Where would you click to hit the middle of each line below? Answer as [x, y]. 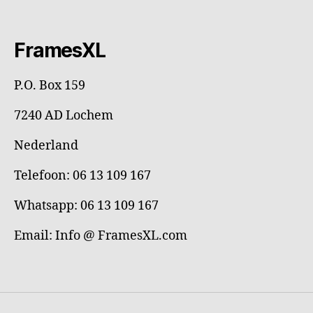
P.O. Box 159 [50, 86]
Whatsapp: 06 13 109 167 [86, 206]
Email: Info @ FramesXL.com [101, 236]
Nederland [46, 146]
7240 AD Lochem [64, 116]
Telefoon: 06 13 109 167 [82, 176]
